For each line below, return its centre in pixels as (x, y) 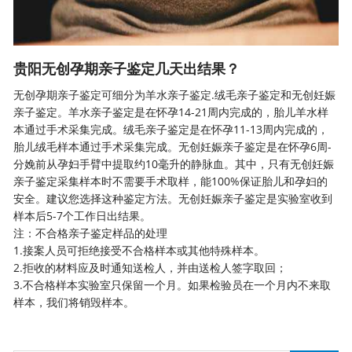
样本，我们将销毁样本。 (74, 302)
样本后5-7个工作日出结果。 (82, 216)
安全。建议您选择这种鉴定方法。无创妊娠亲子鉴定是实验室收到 (173, 198)
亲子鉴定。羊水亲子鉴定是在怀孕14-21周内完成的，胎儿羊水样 (171, 112)
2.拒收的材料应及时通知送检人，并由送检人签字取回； (150, 268)
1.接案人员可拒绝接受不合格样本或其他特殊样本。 (139, 250)
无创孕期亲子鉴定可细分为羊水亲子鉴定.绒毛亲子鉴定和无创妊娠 (175, 95)
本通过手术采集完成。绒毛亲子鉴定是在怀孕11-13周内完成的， (171, 129)
